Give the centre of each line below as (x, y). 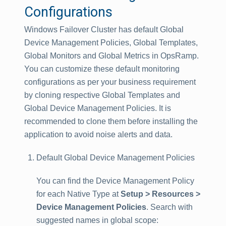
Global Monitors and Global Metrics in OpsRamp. (111, 56)
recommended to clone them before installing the (111, 121)
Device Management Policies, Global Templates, (111, 43)
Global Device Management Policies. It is (98, 108)
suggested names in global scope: (97, 220)
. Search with (169, 207)
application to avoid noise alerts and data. (98, 134)
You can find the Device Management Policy (115, 181)
